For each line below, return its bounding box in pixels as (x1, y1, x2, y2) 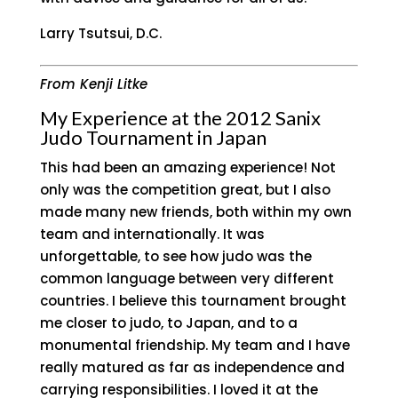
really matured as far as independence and (39, 358, 345, 377)
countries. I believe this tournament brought (39, 291, 346, 310)
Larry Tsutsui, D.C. (39, 24, 162, 43)
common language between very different (39, 269, 334, 288)
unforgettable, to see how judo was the (39, 247, 312, 266)
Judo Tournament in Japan (39, 125, 267, 149)
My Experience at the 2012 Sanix (39, 106, 321, 130)
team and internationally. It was (39, 225, 265, 243)
